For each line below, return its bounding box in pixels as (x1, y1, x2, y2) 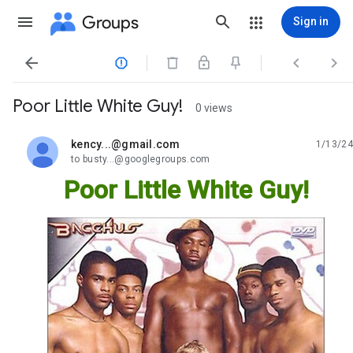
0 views (195, 102, 232, 114)
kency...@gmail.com (71, 138, 180, 150)
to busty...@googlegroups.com (71, 154, 210, 165)
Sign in (293, 15, 329, 28)
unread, (71, 143, 109, 157)
